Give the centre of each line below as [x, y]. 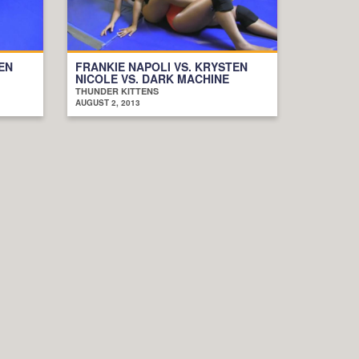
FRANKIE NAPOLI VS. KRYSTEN [161, 66]
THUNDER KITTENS [117, 91]
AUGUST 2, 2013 [107, 102]
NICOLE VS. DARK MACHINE [152, 78]
